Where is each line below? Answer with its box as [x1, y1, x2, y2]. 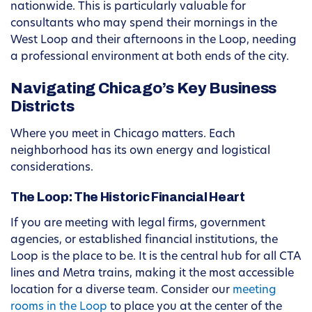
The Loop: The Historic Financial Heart [10, 190, 245, 205]
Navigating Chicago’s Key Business [10, 80, 277, 97]
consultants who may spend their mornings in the [10, 18, 277, 30]
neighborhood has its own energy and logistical [10, 146, 270, 157]
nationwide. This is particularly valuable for [10, 1, 246, 13]
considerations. [10, 162, 93, 174]
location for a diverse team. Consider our [10, 285, 233, 297]
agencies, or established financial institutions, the [10, 235, 278, 247]
